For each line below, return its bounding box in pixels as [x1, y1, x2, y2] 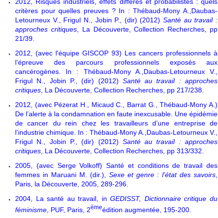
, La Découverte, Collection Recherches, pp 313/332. [41, 147, 204, 155]
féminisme [15, 205, 47, 214]
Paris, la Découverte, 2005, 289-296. [15, 180, 128, 188]
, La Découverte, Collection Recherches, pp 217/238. [41, 86, 204, 94]
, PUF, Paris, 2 [47, 205, 91, 214]
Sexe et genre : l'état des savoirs [109, 171, 216, 179]
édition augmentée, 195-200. [102, 205, 191, 214]
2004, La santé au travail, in [15, 195, 110, 203]
